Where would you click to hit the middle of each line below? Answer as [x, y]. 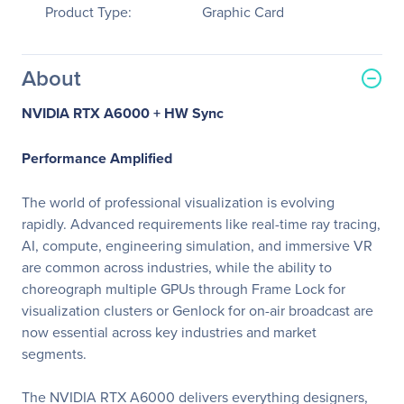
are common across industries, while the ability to [177, 267]
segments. [54, 353]
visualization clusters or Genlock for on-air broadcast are [197, 310]
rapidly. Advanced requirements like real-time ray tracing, [201, 224]
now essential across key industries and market [169, 332]
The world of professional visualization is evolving [178, 202]
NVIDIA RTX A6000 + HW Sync [123, 113]
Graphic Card [243, 12]
